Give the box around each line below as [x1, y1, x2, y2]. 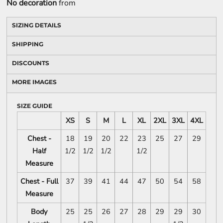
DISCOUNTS [12, 59, 49, 67]
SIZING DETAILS [12, 21, 61, 29]
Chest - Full [20, 176, 58, 187]
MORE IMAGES [12, 78, 57, 86]
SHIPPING [12, 40, 43, 48]
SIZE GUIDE [17, 102, 52, 110]
